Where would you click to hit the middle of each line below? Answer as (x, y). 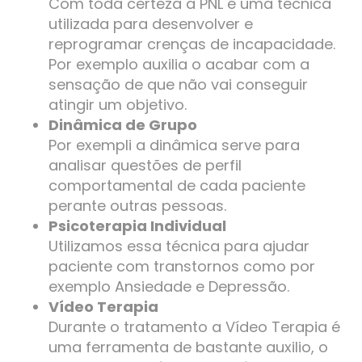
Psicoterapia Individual (137, 226)
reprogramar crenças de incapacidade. (192, 44)
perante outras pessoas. (137, 206)
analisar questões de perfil (145, 166)
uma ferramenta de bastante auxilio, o (188, 347)
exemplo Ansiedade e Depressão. (169, 287)
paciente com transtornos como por (182, 267)
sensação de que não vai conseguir (178, 85)
